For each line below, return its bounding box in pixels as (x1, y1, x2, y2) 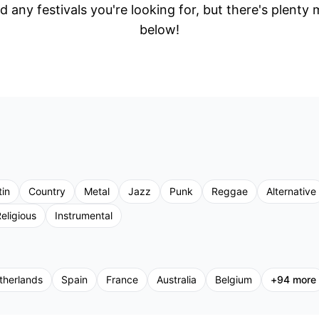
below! (140, 22, 179, 37)
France (106, 273, 138, 286)
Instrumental (55, 209, 113, 221)
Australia (157, 273, 197, 286)
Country (28, 185, 66, 197)
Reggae (211, 185, 248, 197)
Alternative (266, 185, 316, 197)
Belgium (215, 273, 252, 286)
